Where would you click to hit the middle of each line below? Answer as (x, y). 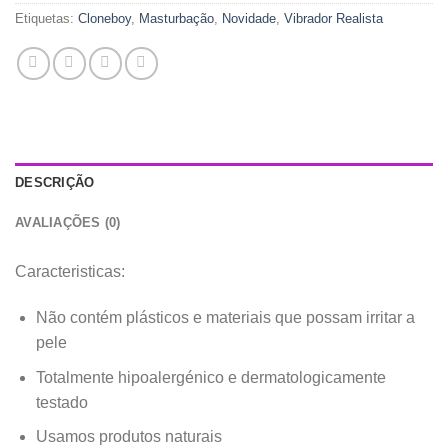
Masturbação (176, 19)
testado (61, 402)
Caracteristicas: (70, 272)
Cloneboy (104, 19)
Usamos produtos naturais (128, 437)
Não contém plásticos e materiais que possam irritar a (225, 317)
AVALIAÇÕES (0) (68, 223)
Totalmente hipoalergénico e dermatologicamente (210, 377)
